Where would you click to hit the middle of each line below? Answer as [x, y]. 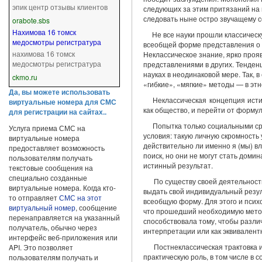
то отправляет [34, 197]
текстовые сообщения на [51, 168]
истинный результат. [178, 165]
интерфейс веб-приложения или [63, 237]
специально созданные [48, 177]
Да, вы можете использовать [59, 92]
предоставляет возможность [56, 148]
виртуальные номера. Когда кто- [62, 187]
